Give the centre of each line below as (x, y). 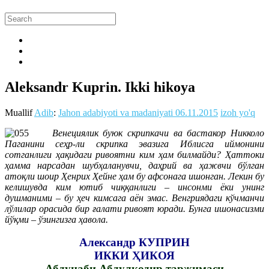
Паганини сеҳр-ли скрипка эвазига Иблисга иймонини (134, 144)
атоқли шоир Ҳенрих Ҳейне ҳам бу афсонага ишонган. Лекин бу (134, 176)
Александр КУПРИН (134, 243)
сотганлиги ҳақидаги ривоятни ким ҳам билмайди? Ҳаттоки (134, 154)
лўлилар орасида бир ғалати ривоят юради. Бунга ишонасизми (134, 208)
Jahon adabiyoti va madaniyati (116, 112)
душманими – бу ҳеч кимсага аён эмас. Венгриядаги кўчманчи (134, 198)
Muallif (20, 112)
